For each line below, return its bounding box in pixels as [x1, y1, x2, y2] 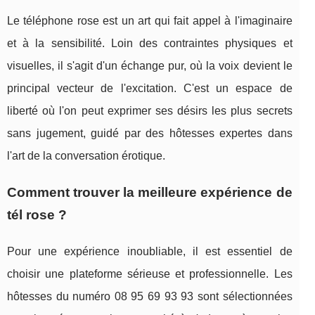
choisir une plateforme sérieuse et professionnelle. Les [7, 268, 292, 281]
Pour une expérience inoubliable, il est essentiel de [7, 245, 292, 258]
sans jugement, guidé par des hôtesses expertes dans [7, 127, 292, 140]
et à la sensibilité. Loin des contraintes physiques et [7, 37, 292, 50]
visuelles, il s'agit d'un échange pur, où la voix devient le [7, 60, 292, 72]
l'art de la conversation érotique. [7, 150, 165, 162]
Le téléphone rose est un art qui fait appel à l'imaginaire [7, 15, 292, 27]
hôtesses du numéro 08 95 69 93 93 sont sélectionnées [7, 290, 292, 303]
